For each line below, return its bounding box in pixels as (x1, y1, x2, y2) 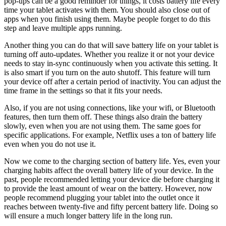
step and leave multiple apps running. (4, 23, 122, 32)
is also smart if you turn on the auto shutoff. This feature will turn (4, 68, 210, 77)
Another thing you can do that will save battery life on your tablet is (4, 40, 218, 49)
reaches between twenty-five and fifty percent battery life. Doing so (4, 202, 218, 211)
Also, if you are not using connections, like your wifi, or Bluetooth (4, 103, 215, 112)
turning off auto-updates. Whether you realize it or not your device (4, 49, 214, 59)
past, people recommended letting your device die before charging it (4, 175, 219, 184)
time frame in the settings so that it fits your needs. (4, 86, 162, 95)
